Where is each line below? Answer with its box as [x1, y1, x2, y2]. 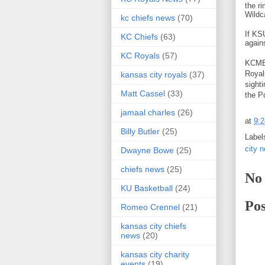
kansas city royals [121, 70, 187, 80]
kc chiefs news [121, 13, 175, 23]
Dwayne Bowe [121, 146, 174, 156]
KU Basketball [121, 183, 173, 193]
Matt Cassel [121, 89, 165, 99]
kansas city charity [121, 250, 189, 260]
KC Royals [121, 51, 160, 61]
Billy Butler [121, 127, 160, 137]
